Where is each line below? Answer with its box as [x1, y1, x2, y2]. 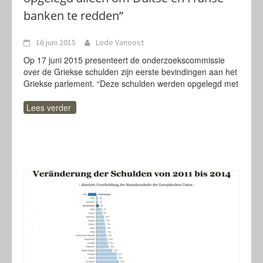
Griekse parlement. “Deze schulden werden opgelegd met [23, 77, 238, 89]
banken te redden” [23, 8, 123, 23]
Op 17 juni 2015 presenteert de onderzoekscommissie [23, 54, 225, 66]
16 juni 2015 [36, 37, 76, 48]
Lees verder [26, 102, 71, 113]
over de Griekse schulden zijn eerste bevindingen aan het [23, 66, 237, 77]
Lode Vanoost [96, 37, 144, 48]
